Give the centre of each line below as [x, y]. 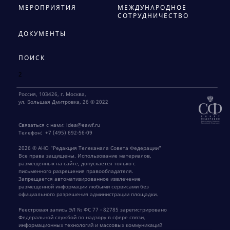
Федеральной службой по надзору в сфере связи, [82, 217]
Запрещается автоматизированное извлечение [80, 179]
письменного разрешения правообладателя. [76, 171]
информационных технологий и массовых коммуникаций [90, 225]
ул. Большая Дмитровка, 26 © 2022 [63, 102]
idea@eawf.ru [83, 125]
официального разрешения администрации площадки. [88, 194]
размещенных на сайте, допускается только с [77, 164]
